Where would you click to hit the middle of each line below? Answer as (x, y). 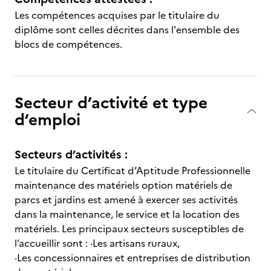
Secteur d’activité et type (111, 103)
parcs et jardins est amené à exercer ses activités (126, 200)
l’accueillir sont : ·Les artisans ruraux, (97, 243)
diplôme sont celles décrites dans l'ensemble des (127, 30)
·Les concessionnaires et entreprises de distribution (132, 258)
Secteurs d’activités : (71, 155)
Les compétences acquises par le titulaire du (117, 15)
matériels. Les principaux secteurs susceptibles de (129, 229)
